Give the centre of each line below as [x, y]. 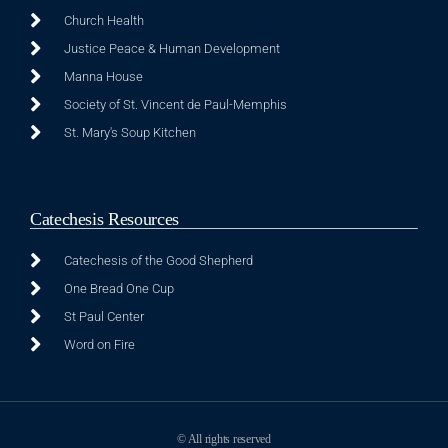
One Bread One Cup [118, 288]
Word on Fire [99, 344]
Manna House [103, 76]
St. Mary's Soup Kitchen [129, 132]
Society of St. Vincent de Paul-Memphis [175, 104]
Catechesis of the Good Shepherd [158, 260]
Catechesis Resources [104, 218]
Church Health [103, 20]
